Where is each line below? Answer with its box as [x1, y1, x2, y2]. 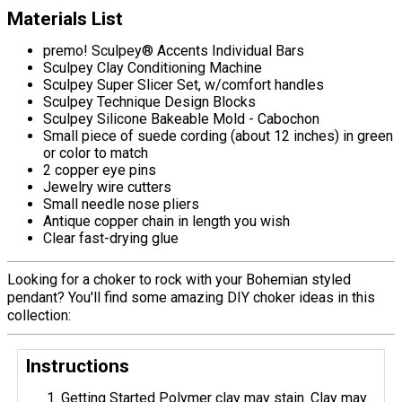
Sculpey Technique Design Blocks [43, 93, 256, 111]
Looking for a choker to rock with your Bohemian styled [7, 271, 351, 289]
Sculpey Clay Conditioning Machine [43, 59, 262, 77]
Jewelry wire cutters [43, 179, 171, 197]
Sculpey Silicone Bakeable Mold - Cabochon [43, 110, 319, 128]
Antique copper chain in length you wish [43, 213, 290, 231]
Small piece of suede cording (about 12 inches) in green [43, 127, 393, 145]
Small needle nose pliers [43, 196, 199, 214]
